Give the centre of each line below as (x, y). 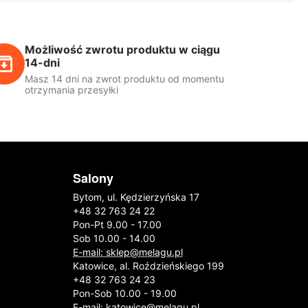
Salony (93, 178)
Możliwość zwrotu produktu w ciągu (122, 50)
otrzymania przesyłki (71, 90)
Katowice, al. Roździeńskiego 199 (148, 266)
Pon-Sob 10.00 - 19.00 (124, 294)
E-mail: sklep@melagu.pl (128, 252)
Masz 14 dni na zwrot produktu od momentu (124, 79)
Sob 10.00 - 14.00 (114, 239)
